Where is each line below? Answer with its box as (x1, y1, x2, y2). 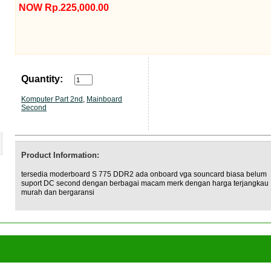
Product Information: (21, 151, 99, 160)
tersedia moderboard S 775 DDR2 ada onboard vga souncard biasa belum (21, 170, 267, 178)
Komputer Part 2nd (21, 95, 83, 103)
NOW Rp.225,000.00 (19, 2, 109, 13)
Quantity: (21, 74, 63, 84)
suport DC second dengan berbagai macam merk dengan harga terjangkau (21, 179, 269, 188)
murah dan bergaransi (21, 188, 94, 197)
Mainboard (87, 95, 122, 103)
